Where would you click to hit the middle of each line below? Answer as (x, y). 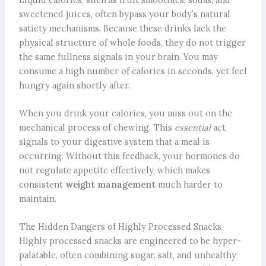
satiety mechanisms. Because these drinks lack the (122, 28)
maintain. (37, 199)
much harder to (189, 185)
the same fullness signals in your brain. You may (118, 56)
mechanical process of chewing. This (96, 128)
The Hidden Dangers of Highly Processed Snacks (120, 227)
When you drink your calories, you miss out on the (125, 113)
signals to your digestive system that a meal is (114, 142)
